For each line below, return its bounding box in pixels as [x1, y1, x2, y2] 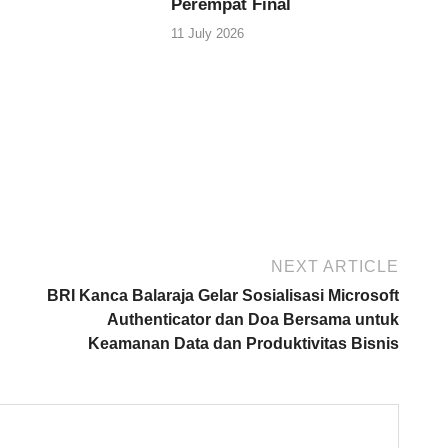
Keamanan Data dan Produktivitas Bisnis [88, 334, 399, 352]
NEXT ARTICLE [271, 257, 399, 275]
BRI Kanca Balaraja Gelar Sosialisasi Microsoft [47, 286, 399, 304]
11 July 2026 [171, 26, 245, 42]
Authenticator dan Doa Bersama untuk [107, 310, 399, 328]
